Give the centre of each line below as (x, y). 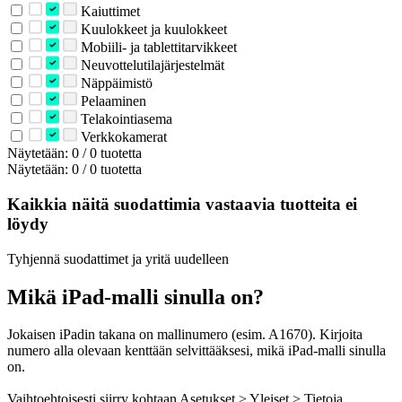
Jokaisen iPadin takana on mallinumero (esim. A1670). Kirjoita (185, 335)
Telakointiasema (124, 119)
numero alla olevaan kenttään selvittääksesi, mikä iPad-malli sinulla (197, 351)
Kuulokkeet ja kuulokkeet (152, 30)
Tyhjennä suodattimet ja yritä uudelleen (118, 258)
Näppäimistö (114, 83)
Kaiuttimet (108, 12)
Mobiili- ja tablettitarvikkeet (157, 48)
